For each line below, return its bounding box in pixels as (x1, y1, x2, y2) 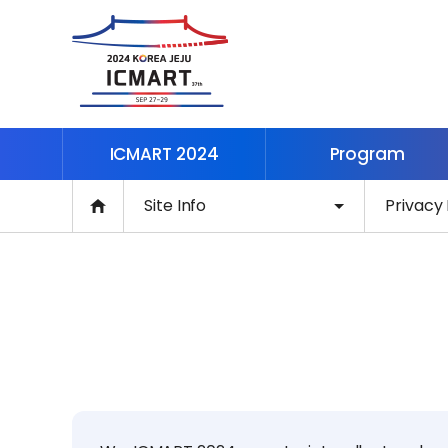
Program (329, 142, 405, 166)
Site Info (144, 194, 207, 217)
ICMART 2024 (109, 142, 219, 166)
